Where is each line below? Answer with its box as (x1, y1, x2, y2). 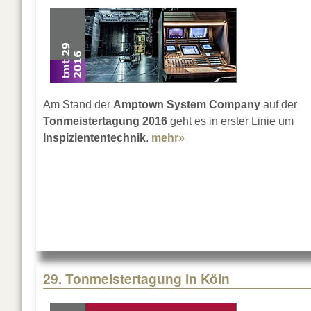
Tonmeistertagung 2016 (43, 115, 167, 128)
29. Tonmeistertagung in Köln (43, 269, 230, 289)
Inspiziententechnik (43, 132, 146, 144)
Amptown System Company (113, 99, 260, 111)
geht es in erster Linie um (167, 115, 294, 128)
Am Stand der (43, 99, 113, 111)
